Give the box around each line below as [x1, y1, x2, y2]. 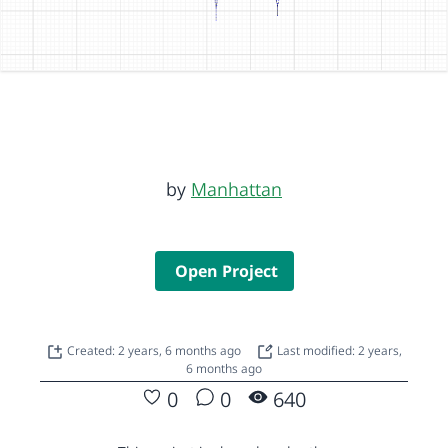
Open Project [174, 259, 278, 282]
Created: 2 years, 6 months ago [67, 341, 244, 359]
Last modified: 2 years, [274, 341, 402, 359]
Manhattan [191, 176, 282, 201]
